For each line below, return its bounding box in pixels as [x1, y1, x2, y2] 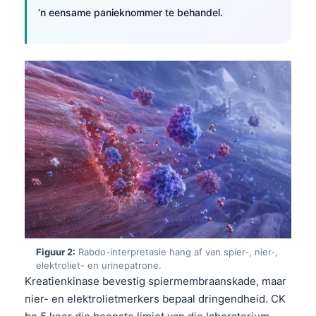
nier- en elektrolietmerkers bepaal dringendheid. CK [25, 291, 286, 305]
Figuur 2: [36, 245, 75, 257]
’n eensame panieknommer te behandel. [38, 6, 223, 18]
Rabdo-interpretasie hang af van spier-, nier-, [75, 245, 278, 257]
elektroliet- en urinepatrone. [36, 259, 162, 271]
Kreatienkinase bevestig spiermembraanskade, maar [25, 274, 286, 288]
